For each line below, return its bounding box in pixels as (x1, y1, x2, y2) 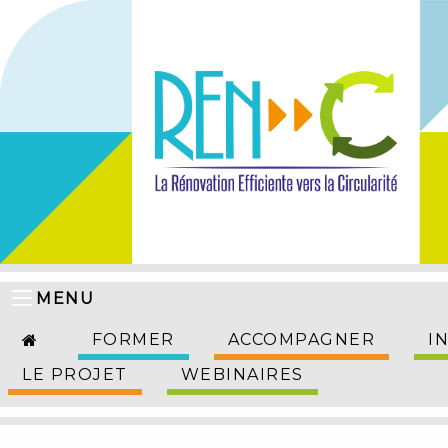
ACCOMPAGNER (227, 330, 375, 350)
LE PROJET (22, 365, 128, 385)
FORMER (91, 330, 175, 350)
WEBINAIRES (180, 365, 304, 385)
